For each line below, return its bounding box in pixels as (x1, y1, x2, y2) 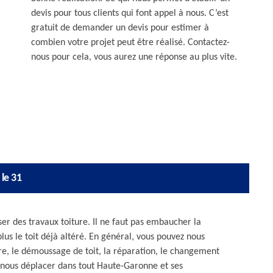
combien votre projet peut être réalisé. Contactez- (31, 38, 230, 48)
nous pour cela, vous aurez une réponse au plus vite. (31, 52, 237, 62)
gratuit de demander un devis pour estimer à (31, 23, 209, 33)
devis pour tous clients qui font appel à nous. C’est (31, 9, 229, 18)
